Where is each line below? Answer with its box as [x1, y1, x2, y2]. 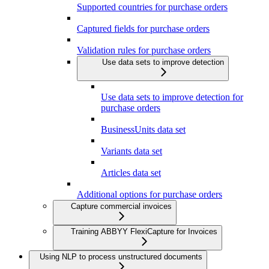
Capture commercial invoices [71, 202, 172, 211]
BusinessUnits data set [101, 124, 186, 135]
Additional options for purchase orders [77, 189, 222, 200]
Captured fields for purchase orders [77, 23, 210, 34]
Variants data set [101, 146, 162, 157]
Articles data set [101, 168, 161, 178]
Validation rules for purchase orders [77, 45, 211, 56]
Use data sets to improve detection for [101, 92, 243, 103]
